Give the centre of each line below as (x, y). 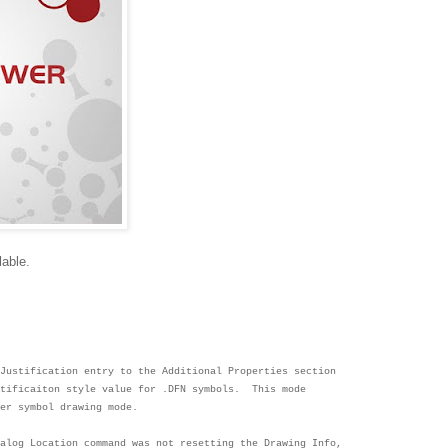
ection (318, 371)
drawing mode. (99, 407)
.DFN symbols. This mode (234, 389)
